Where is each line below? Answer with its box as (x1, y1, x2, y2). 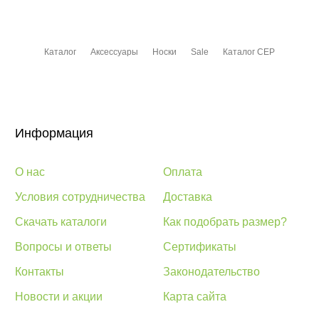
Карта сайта (163, 291, 226, 303)
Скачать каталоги (15, 216, 107, 228)
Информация (15, 126, 93, 140)
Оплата (163, 166, 202, 178)
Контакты (15, 266, 64, 278)
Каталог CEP (223, 47, 275, 57)
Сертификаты (163, 241, 236, 253)
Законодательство (163, 266, 260, 278)
